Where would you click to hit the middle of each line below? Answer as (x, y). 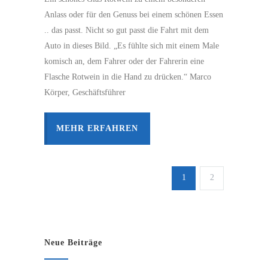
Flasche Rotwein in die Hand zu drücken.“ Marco (128, 77)
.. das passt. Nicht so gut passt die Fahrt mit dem (127, 30)
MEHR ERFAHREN (97, 128)
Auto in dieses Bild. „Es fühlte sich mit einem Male (132, 45)
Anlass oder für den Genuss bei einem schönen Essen (134, 14)
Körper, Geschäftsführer (85, 92)
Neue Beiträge (73, 242)
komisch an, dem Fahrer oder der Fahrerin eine (124, 61)
